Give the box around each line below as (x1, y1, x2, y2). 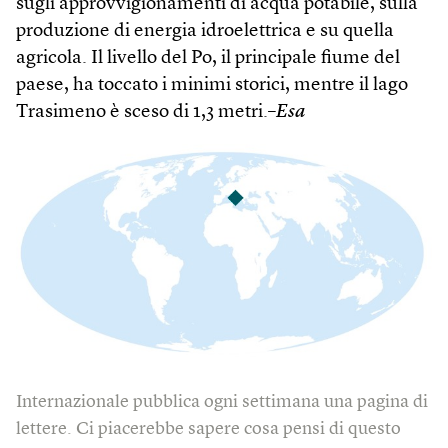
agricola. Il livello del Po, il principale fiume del (16, 48, 400, 68)
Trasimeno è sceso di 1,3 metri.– (16, 102, 276, 122)
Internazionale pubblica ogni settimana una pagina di (16, 392, 428, 411)
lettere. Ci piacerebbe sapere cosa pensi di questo (16, 419, 401, 438)
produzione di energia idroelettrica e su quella (16, 21, 394, 41)
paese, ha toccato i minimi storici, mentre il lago (16, 75, 408, 95)
